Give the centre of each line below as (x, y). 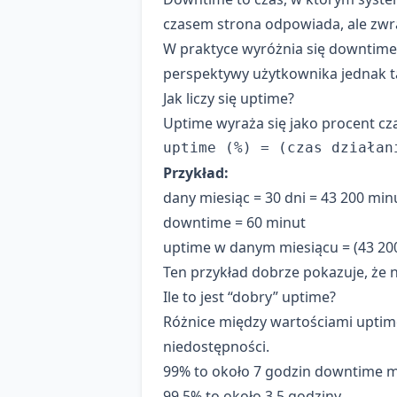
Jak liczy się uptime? (229, 99)
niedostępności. (216, 347)
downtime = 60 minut (234, 223)
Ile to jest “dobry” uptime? (249, 297)
